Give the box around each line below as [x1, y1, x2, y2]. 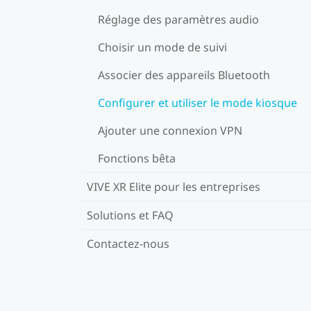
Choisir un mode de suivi [98, 39, 227, 55]
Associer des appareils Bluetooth [98, 67, 270, 83]
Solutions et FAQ [87, 207, 174, 223]
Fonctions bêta [98, 150, 176, 166]
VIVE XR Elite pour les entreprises [87, 178, 260, 194]
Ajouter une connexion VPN [98, 122, 242, 138]
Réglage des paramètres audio [98, 11, 259, 27]
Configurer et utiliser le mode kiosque [98, 94, 297, 110]
